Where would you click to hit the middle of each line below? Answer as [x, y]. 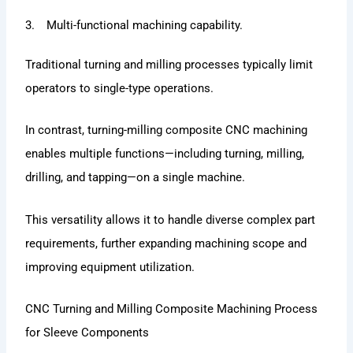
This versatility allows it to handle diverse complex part [171, 219]
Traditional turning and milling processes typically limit [169, 64]
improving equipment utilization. [110, 267]
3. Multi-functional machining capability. [134, 25]
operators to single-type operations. [120, 88]
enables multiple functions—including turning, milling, [165, 154]
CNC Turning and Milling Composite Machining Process [172, 308]
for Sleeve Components [87, 332]
